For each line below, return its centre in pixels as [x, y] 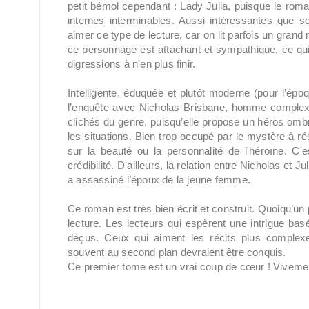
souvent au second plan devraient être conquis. [177, 252]
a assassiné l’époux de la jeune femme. [159, 180]
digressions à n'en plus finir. [132, 64]
